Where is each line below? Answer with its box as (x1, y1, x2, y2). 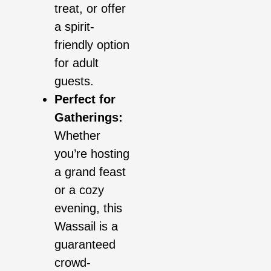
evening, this (54, 201, 122, 215)
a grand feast (54, 165, 126, 179)
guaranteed (54, 238, 116, 252)
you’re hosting (54, 147, 129, 161)
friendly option (54, 38, 129, 52)
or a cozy (54, 183, 104, 197)
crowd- (54, 256, 91, 270)
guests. (54, 74, 94, 88)
